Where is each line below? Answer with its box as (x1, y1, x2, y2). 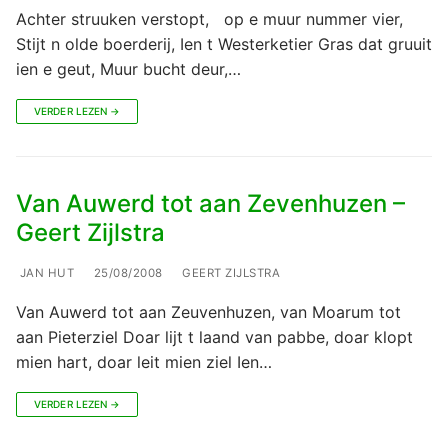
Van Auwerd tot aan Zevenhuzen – (16, 188, 405, 218)
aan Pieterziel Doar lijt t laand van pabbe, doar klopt (16, 326, 413, 347)
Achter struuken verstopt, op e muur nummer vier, (16, 8, 403, 29)
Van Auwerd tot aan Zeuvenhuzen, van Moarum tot (16, 301, 401, 322)
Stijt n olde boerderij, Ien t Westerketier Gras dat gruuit (16, 33, 432, 54)
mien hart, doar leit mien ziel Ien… (16, 351, 272, 372)
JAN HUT (16, 265, 74, 280)
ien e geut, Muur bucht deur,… (16, 58, 241, 79)
